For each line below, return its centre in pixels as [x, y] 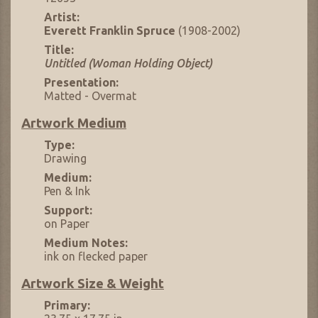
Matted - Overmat [90, 95]
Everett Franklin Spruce [110, 30]
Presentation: [81, 82]
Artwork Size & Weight [93, 284]
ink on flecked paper [96, 256]
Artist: [62, 17]
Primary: [67, 305]
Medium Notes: [86, 242]
